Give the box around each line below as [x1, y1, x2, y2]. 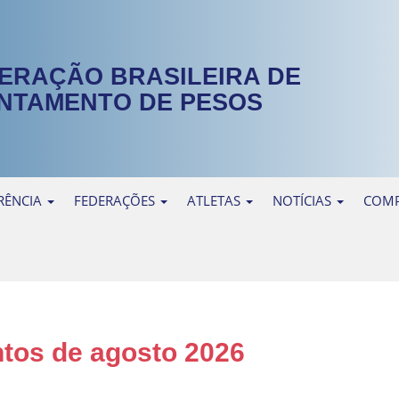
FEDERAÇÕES [74, 191, 159, 209]
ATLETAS [187, 191, 244, 209]
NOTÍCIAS [273, 191, 335, 209]
